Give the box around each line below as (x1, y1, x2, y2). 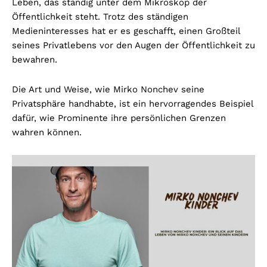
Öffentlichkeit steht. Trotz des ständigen (12, 11, 188, 22)
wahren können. (12, 126, 82, 138)
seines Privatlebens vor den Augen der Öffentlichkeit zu (12, 39, 255, 51)
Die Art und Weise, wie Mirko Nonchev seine (12, 83, 204, 95)
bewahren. (12, 54, 57, 65)
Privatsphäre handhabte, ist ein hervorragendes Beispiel (12, 98, 253, 109)
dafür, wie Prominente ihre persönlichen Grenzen (12, 112, 226, 123)
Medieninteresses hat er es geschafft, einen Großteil (12, 25, 240, 36)
